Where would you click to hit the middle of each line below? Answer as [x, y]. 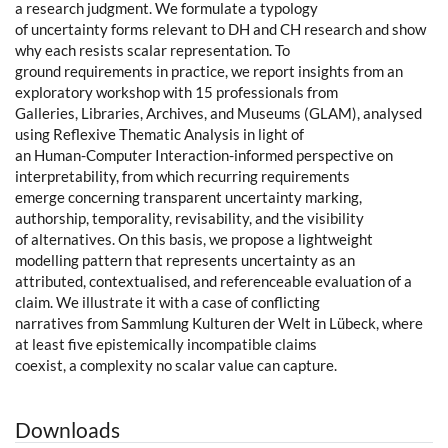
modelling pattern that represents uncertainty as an [185, 260]
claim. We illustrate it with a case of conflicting [167, 302]
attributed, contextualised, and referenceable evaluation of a [213, 281]
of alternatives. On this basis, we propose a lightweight [194, 239]
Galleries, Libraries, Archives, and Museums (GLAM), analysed [218, 113]
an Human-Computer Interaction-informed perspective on [204, 155]
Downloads [67, 430]
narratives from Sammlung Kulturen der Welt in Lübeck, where [219, 323]
